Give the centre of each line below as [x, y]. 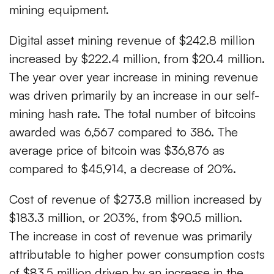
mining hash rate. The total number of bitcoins [132, 114]
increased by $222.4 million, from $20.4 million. [137, 59]
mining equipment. [59, 10]
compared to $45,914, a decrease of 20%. [123, 169]
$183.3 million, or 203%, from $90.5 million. [126, 218]
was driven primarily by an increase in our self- [134, 95]
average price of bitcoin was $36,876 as [117, 150]
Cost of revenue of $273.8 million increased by [135, 199]
